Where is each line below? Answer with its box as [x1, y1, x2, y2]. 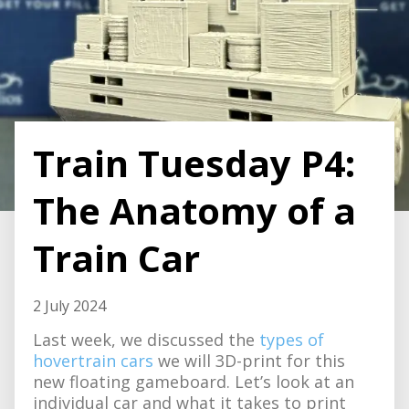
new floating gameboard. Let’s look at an [33, 371, 354, 393]
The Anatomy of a [33, 185, 356, 236]
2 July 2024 [33, 296, 106, 316]
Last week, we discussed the [33, 329, 259, 351]
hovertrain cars [33, 350, 153, 372]
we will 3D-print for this [153, 350, 345, 372]
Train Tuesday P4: [33, 138, 355, 188]
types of [259, 329, 324, 351]
